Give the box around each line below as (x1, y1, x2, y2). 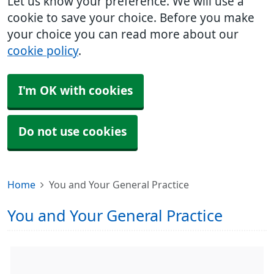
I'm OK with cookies (18, 85, 133, 97)
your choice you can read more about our (7, 29, 239, 40)
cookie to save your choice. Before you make (7, 12, 254, 24)
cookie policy (7, 45, 78, 57)
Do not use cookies (18, 126, 127, 138)
